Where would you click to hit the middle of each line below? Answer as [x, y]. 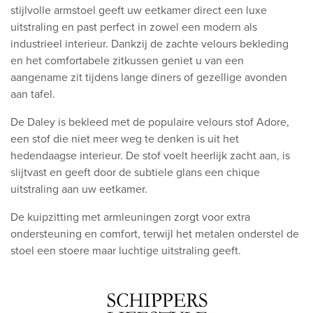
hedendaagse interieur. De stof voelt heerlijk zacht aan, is [150, 156]
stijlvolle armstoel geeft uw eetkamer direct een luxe [139, 10]
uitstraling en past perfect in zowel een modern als [134, 27]
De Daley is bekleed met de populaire [102, 122]
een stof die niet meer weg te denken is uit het [125, 139]
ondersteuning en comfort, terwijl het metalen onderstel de [155, 234]
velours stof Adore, [243, 122]
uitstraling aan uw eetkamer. [80, 189]
